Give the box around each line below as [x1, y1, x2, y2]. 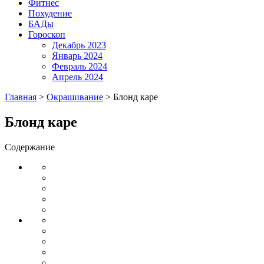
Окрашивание [47, 92, 103, 102]
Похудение [28, 8, 72, 18]
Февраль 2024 [52, 61, 107, 71]
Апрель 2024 [52, 72, 103, 82]
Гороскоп [28, 29, 65, 39]
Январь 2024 [52, 51, 103, 61]
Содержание [5, 141, 55, 152]
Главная [5, 92, 37, 102]
